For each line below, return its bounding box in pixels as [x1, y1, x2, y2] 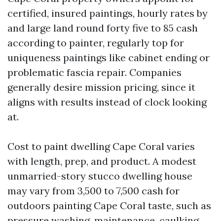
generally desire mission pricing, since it [7, 81, 195, 93]
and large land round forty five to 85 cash [7, 22, 198, 34]
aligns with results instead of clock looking [7, 96, 207, 108]
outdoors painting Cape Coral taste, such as [7, 199, 211, 212]
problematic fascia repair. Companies [7, 66, 182, 78]
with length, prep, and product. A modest [7, 155, 196, 167]
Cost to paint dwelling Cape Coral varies [7, 140, 195, 152]
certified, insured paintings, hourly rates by [7, 7, 208, 19]
